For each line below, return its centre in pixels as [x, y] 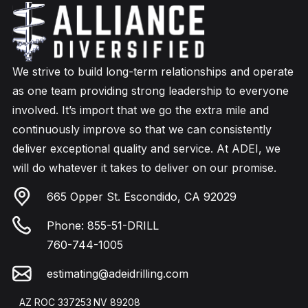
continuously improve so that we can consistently [142, 130]
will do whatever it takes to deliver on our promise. [144, 168]
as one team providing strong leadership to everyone [151, 91]
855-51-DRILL [123, 226]
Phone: [67, 226]
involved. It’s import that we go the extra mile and [141, 110]
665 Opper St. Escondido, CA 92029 [142, 197]
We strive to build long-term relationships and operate [153, 72]
